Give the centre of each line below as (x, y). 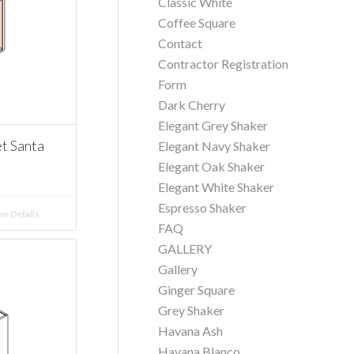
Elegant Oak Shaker (212, 166)
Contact (181, 43)
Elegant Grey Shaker (213, 125)
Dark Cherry (192, 105)
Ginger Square (197, 290)
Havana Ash (191, 331)
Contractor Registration (224, 64)
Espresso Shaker (203, 207)
